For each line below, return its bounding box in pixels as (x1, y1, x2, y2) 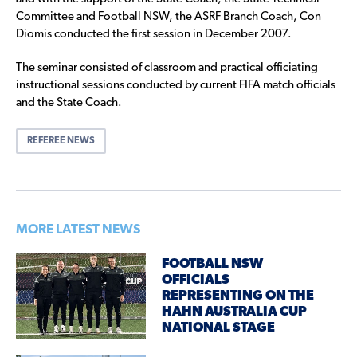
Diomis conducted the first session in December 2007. (16, 28, 292, 41)
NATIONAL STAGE (162, 320, 276, 335)
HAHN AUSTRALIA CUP (162, 304, 308, 319)
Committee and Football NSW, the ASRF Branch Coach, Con (16, 10, 321, 23)
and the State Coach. (16, 96, 122, 109)
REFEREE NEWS (27, 135, 95, 146)
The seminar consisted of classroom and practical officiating (16, 61, 318, 74)
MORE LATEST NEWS (16, 222, 140, 237)
